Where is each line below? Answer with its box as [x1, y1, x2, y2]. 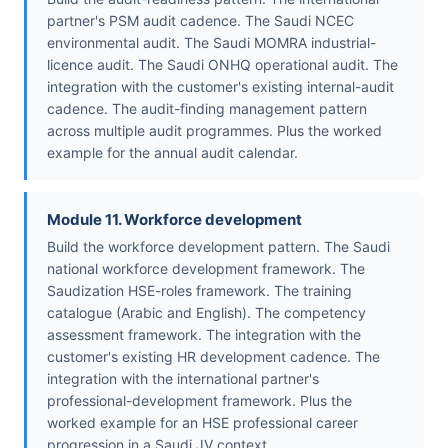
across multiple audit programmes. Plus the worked [47, 122, 382, 140]
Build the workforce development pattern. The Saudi [47, 238, 390, 256]
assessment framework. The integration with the [47, 326, 361, 344]
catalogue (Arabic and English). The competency [47, 304, 366, 322]
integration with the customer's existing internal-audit [47, 78, 394, 96]
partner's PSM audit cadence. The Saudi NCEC [47, 12, 354, 30]
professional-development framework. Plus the [47, 392, 352, 410]
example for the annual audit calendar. [47, 144, 298, 162]
